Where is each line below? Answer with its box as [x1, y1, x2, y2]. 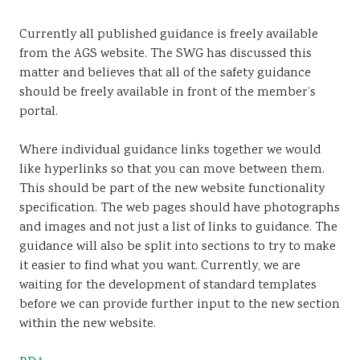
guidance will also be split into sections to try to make [19, 238, 336, 256]
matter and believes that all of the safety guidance [19, 64, 311, 83]
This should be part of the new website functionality [19, 180, 325, 198]
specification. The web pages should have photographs [19, 199, 340, 218]
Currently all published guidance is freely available [19, 26, 318, 44]
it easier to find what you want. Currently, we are [19, 257, 301, 276]
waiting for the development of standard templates [19, 276, 317, 295]
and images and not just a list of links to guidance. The [19, 219, 337, 237]
